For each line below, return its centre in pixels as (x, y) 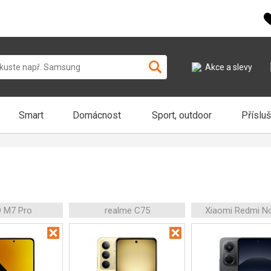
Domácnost (97, 115)
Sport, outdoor (182, 115)
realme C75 (127, 211)
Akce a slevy (229, 67)
